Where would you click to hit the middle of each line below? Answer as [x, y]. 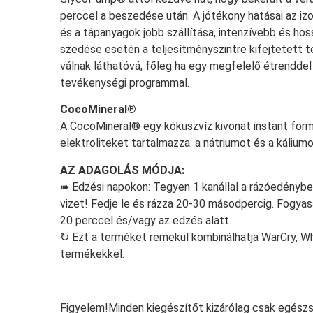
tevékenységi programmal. [125, 83]
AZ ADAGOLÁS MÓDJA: [122, 170]
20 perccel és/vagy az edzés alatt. [146, 220]
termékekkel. [92, 254]
